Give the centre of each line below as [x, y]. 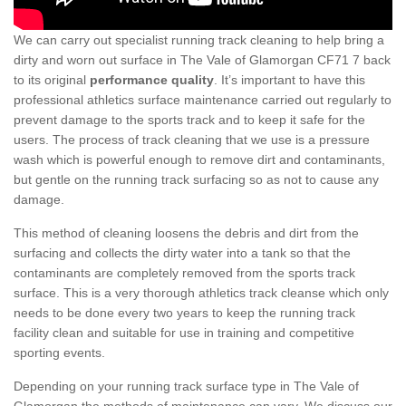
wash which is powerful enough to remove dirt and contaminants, [199, 159]
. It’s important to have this [290, 79]
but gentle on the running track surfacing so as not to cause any [196, 179]
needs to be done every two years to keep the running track [184, 312]
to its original [52, 79]
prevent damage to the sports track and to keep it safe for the [189, 119]
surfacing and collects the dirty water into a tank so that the [182, 252]
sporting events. [59, 352]
